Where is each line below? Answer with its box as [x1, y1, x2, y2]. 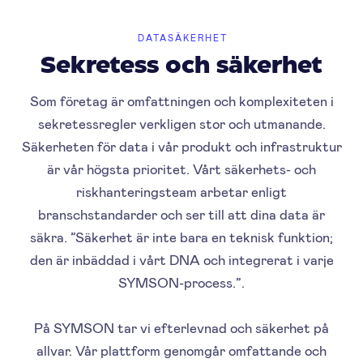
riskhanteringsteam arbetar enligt [76, 182, 287, 199]
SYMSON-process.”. [118, 273, 245, 290]
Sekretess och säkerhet [41, 55, 322, 77]
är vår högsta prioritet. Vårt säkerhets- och [47, 160, 316, 177]
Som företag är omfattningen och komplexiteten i [29, 92, 334, 109]
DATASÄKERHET [138, 32, 228, 43]
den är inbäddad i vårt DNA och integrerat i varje [29, 250, 334, 267]
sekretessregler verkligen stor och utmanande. [37, 114, 326, 131]
